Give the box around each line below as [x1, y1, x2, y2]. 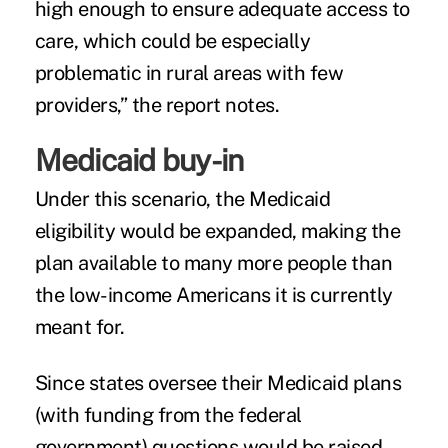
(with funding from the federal [34, 402, 302, 427]
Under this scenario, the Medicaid [34, 186, 331, 211]
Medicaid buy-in [34, 141, 244, 178]
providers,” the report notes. [34, 92, 280, 117]
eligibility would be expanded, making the [34, 218, 401, 243]
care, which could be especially [34, 28, 311, 53]
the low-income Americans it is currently [34, 282, 393, 307]
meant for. [34, 314, 125, 339]
